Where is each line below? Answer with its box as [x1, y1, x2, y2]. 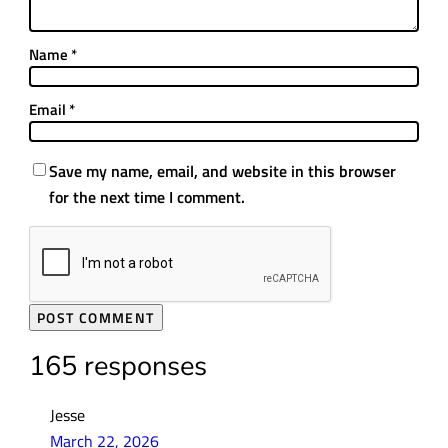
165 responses [28, 347, 207, 386]
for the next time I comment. [48, 184, 245, 210]
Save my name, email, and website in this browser [48, 158, 396, 184]
